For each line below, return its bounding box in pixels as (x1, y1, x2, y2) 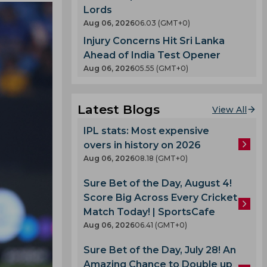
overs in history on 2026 (83, 139, 201, 151)
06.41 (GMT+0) (135, 221, 187, 229)
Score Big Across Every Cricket (83, 192, 237, 203)
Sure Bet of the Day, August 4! (83, 178, 232, 189)
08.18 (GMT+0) (135, 154, 188, 163)
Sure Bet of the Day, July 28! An (83, 244, 236, 256)
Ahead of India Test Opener (83, 49, 221, 61)
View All (212, 104, 247, 115)
